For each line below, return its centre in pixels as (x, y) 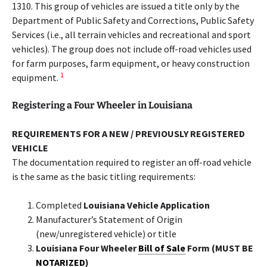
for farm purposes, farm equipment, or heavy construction (131, 63)
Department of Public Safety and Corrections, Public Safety (133, 20)
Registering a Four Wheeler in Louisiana (102, 105)
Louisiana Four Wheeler (87, 248)
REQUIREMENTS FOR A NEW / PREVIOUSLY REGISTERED (128, 133)
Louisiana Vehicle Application (147, 205)
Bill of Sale (162, 248)
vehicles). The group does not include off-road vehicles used (132, 49)
